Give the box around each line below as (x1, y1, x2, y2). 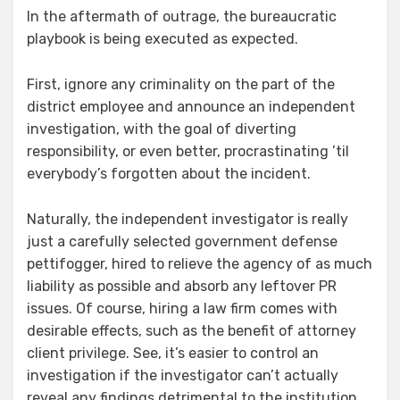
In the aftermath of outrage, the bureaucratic (27, 7, 337, 25)
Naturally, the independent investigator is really (27, 210, 348, 228)
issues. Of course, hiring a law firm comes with (27, 299, 337, 317)
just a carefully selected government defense (27, 232, 337, 250)
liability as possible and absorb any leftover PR (27, 277, 337, 295)
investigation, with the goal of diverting (27, 120, 296, 137)
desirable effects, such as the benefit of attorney (27, 321, 356, 339)
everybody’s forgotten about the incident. (27, 164, 311, 182)
